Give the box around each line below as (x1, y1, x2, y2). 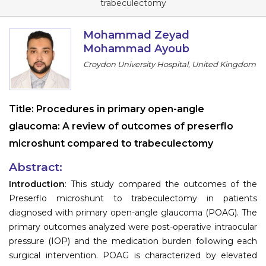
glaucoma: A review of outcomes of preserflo (9, 121, 233, 132)
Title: (9, 103, 36, 115)
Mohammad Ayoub (83, 42, 190, 55)
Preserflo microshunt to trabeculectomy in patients (9, 192, 257, 204)
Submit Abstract (100, 85, 166, 96)
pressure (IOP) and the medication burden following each (9, 235, 257, 246)
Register (115, 109, 151, 119)
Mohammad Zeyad (83, 28, 190, 42)
